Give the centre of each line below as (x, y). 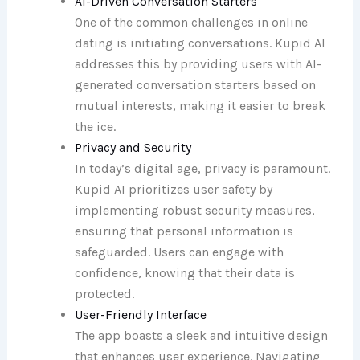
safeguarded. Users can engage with (179, 252)
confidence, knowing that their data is (184, 272)
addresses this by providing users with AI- (198, 63)
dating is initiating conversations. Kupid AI (200, 43)
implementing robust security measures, (194, 210)
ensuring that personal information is (184, 231)
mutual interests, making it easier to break (200, 105)
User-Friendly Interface (140, 314)
